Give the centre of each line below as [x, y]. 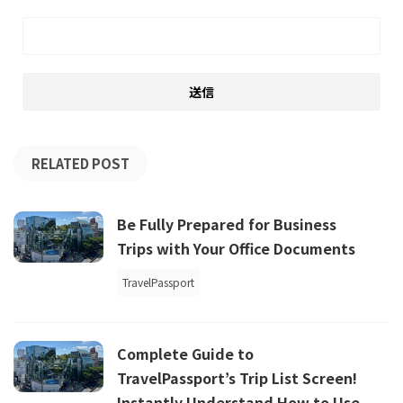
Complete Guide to [185, 354]
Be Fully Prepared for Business [227, 224]
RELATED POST [81, 164]
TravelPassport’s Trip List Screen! [237, 378]
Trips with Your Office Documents [236, 249]
